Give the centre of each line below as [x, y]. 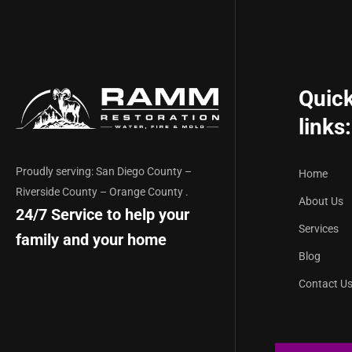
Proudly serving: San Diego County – [104, 172]
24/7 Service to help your [103, 215]
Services [318, 229]
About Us [321, 202]
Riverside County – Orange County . [102, 192]
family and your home [91, 240]
